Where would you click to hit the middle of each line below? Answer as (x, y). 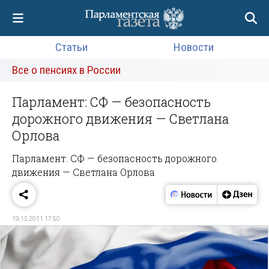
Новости (194, 47)
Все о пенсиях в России (66, 70)
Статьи (71, 47)
